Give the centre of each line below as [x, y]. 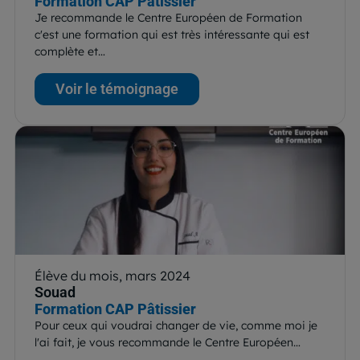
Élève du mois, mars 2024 [112, 275]
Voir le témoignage [117, 88]
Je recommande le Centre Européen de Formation [168, 17]
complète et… [70, 51]
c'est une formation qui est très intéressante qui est [172, 34]
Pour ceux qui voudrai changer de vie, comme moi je [176, 325]
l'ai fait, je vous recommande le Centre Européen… [168, 342]
